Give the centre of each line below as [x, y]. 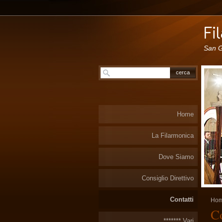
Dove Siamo [176, 157]
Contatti [182, 199]
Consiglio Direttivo [168, 178]
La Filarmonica [173, 136]
